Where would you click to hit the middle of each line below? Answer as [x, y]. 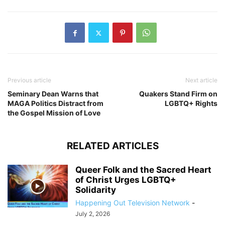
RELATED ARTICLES [113, 146]
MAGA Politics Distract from [55, 103]
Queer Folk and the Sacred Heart [143, 170]
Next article [201, 80]
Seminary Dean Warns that [53, 94]
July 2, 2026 [93, 214]
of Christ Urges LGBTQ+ [126, 180]
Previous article [29, 80]
